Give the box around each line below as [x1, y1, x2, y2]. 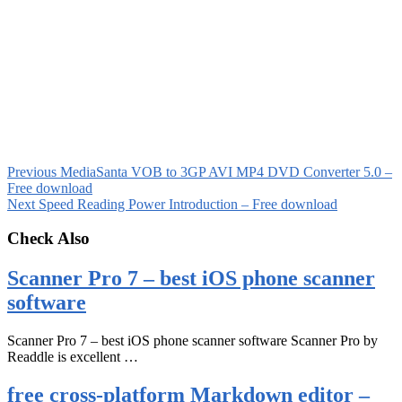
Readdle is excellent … [7, 349, 138, 365]
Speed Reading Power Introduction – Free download [35, 196, 337, 212]
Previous [7, 163, 57, 179]
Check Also [7, 229, 90, 249]
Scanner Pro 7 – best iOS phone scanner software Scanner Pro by [7, 333, 378, 349]
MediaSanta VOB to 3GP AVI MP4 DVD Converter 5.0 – [57, 163, 392, 179]
